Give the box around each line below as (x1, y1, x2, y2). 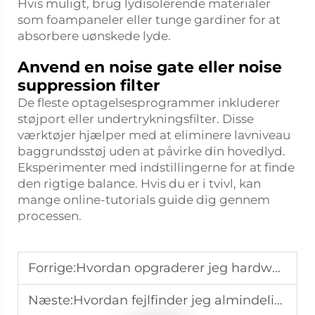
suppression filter (18, 76, 160, 95)
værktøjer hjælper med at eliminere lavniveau (18, 128, 290, 142)
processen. (18, 209, 82, 223)
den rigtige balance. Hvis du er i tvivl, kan (18, 176, 261, 191)
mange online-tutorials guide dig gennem (18, 193, 270, 207)
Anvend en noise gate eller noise (18, 58, 282, 77)
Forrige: (28, 260, 76, 276)
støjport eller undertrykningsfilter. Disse (18, 112, 254, 126)
